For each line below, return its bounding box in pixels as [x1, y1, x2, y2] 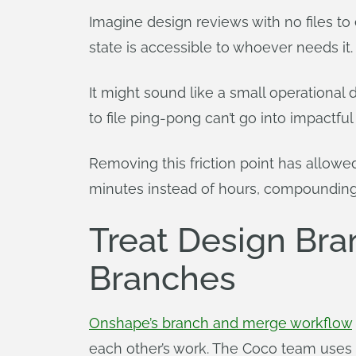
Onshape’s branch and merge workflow [89, 315, 352, 331]
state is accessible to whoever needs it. [89, 39, 353, 56]
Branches [89, 259, 236, 298]
